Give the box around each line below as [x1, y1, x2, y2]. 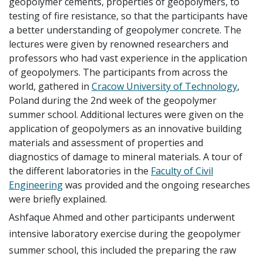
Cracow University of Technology [92, 79, 237, 93]
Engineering [9, 178, 63, 191]
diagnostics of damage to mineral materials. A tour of [9, 150, 242, 163]
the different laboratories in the [9, 164, 151, 177]
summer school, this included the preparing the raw [9, 243, 236, 257]
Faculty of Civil [151, 164, 213, 177]
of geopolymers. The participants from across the [9, 65, 228, 79]
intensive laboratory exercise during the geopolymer [9, 227, 241, 240]
